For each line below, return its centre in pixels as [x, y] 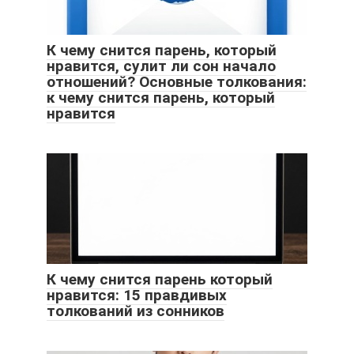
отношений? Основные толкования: [177, 81]
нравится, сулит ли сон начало [161, 66]
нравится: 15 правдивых [137, 295]
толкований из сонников [136, 311]
